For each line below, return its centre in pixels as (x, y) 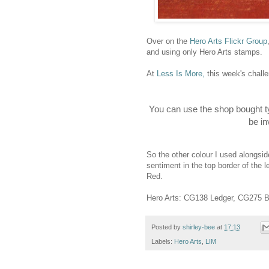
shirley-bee (199, 227)
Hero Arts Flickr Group (228, 41)
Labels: (163, 242)
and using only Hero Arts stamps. (204, 52)
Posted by (167, 227)
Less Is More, (181, 74)
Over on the (168, 41)
